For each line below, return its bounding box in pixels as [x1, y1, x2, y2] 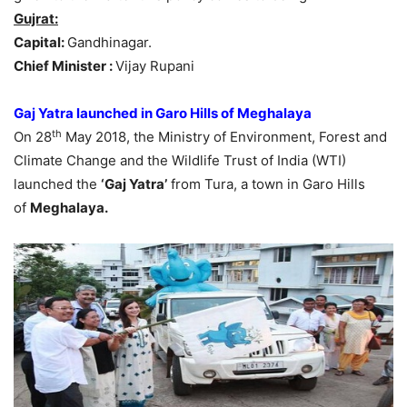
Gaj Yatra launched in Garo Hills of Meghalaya [14, 104, 312, 123]
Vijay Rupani [115, 57, 194, 75]
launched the [14, 175, 101, 194]
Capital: [14, 34, 67, 52]
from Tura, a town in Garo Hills [167, 175, 365, 194]
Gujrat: [14, 10, 58, 28]
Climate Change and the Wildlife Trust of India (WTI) [14, 152, 346, 170]
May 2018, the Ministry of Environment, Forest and [62, 128, 387, 146]
